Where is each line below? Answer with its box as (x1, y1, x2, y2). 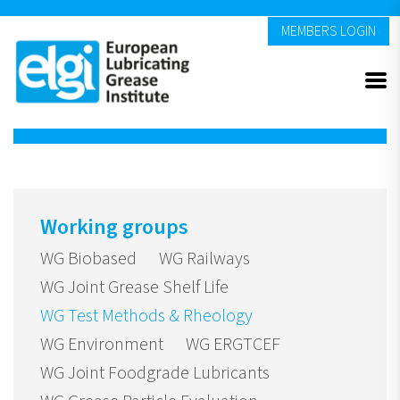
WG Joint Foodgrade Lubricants (40, 361, 270, 387)
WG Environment (40, 332, 163, 358)
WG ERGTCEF (186, 332, 280, 358)
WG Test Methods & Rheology (40, 304, 253, 329)
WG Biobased (40, 246, 137, 272)
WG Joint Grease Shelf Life (40, 275, 229, 301)
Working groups (40, 212, 188, 244)
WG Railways (159, 246, 250, 272)
